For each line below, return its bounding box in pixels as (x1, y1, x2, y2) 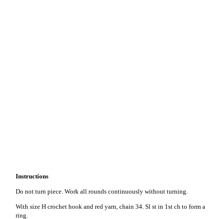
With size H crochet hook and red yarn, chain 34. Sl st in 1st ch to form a (16, 203, 205, 210)
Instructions (16, 173, 48, 180)
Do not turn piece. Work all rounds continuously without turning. (16, 188, 188, 195)
